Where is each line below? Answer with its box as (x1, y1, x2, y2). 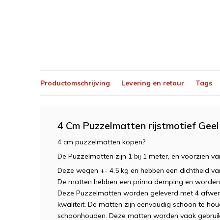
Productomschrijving (40, 78, 110, 87)
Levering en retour (121, 78, 184, 87)
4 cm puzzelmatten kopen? (57, 137, 145, 146)
